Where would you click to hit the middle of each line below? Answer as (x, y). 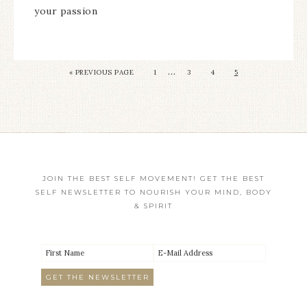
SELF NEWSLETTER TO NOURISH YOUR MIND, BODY (153, 193)
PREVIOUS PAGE (105, 73)
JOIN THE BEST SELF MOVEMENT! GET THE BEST (153, 179)
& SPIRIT (153, 206)
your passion (66, 11)
